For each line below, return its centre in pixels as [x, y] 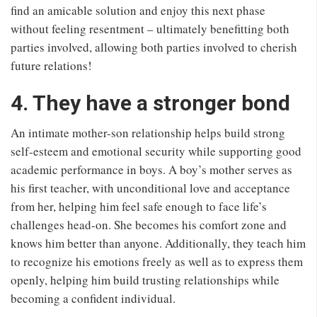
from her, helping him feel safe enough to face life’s [139, 206]
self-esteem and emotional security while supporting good [156, 151]
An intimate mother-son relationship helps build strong [148, 132]
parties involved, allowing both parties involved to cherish [154, 47]
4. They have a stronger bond [150, 103]
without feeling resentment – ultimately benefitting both [150, 28]
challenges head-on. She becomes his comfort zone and [149, 224]
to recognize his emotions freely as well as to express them [157, 261]
